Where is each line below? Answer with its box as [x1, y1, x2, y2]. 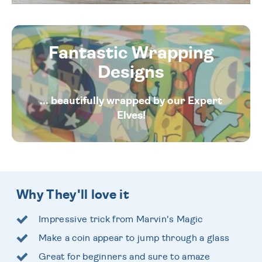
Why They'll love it [16, 188, 130, 201]
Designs [98, 63, 164, 81]
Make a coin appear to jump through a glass [39, 233, 230, 243]
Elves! [116, 110, 146, 121]
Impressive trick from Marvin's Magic [39, 214, 203, 224]
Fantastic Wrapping [49, 44, 213, 62]
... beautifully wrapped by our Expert [40, 95, 222, 106]
